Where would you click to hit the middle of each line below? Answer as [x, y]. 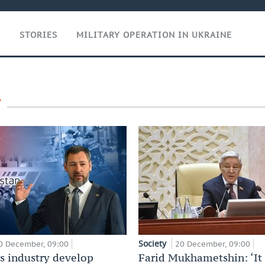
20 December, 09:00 [213, 244]
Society [153, 243]
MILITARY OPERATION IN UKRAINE [154, 35]
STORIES [38, 35]
